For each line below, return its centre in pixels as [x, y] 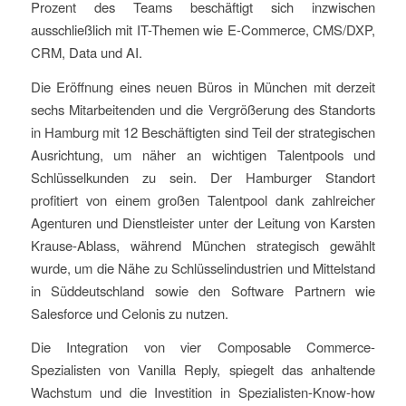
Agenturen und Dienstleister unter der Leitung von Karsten [203, 222]
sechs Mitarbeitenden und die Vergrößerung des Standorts [203, 109]
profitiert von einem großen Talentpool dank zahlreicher [203, 199]
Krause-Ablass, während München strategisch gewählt [203, 245]
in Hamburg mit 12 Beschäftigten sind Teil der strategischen [203, 131]
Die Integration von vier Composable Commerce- [203, 347]
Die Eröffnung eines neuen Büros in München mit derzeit [203, 86]
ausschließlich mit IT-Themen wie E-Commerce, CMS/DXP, [203, 29]
